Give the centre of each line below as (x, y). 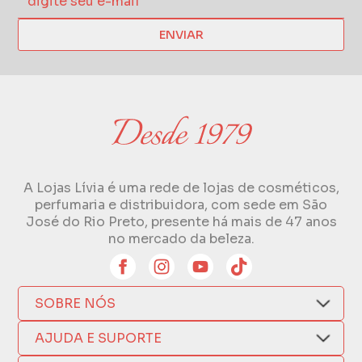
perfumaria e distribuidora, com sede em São (181, 205)
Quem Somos (80, 325)
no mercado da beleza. (181, 239)
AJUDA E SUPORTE (99, 339)
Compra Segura (86, 346)
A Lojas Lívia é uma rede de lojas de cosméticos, (181, 188)
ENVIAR (181, 35)
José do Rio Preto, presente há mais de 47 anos (181, 222)
